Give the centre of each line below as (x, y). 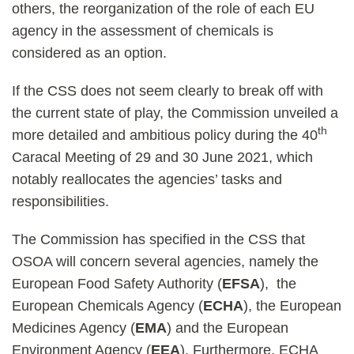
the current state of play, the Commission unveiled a (175, 113)
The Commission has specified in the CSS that (158, 239)
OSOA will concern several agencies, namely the (165, 262)
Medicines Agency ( (73, 328)
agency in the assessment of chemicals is (143, 31)
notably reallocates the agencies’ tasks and (147, 179)
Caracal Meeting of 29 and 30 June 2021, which (162, 157)
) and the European (228, 328)
